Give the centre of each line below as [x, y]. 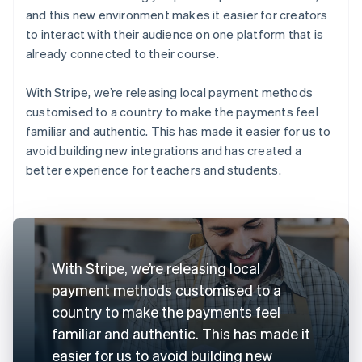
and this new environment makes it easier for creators [177, 14]
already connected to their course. [122, 53]
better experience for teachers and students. [154, 169]
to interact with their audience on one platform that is [175, 34]
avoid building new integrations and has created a [164, 150]
